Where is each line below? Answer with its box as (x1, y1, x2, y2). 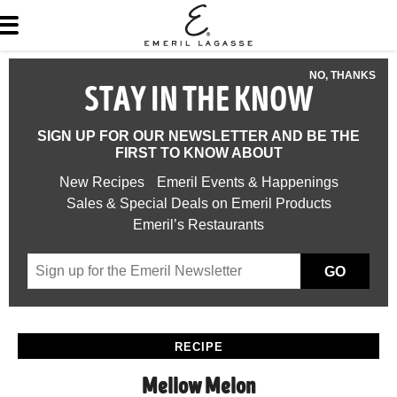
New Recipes (58, 175, 144, 190)
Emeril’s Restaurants (133, 217, 264, 232)
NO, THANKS (309, 69, 376, 82)
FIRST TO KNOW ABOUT (114, 145, 283, 160)
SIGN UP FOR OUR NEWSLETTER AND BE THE (37, 128, 360, 144)
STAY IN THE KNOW (83, 85, 314, 121)
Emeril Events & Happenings (156, 175, 339, 190)
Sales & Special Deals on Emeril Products (66, 196, 331, 211)
